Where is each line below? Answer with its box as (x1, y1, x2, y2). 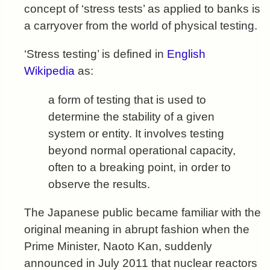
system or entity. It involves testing (48, 127, 224, 140)
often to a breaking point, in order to (48, 160, 231, 174)
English (167, 48, 206, 61)
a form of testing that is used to (48, 93, 206, 106)
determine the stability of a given (48, 110, 215, 123)
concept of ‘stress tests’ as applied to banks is (24, 2, 260, 16)
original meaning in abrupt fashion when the (24, 222, 250, 236)
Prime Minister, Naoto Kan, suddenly (24, 239, 212, 253)
